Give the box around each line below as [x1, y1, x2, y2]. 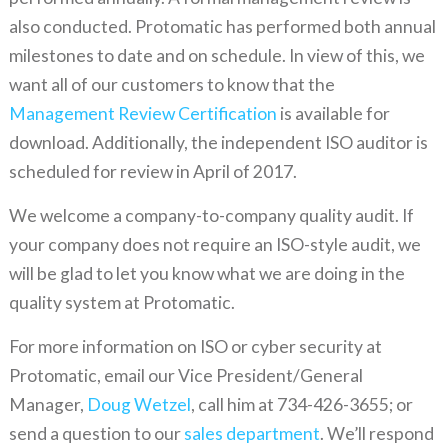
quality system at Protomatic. [8, 292, 235, 314]
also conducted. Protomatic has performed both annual [8, 16, 436, 38]
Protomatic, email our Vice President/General [8, 365, 363, 387]
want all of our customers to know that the [8, 74, 335, 96]
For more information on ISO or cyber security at [8, 336, 382, 358]
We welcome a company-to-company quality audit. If [8, 205, 414, 227]
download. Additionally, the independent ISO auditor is [8, 132, 428, 154]
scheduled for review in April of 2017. [8, 161, 297, 183]
